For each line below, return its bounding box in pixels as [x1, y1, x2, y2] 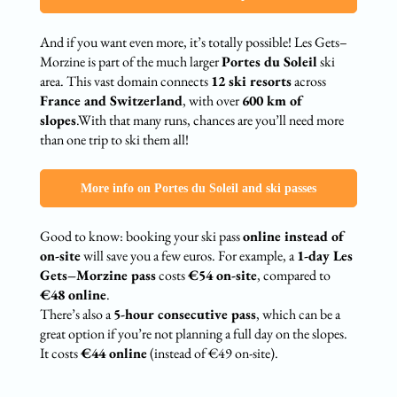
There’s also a [39, 305, 113, 324]
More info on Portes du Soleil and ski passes [80, 182, 316, 196]
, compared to [256, 266, 331, 285]
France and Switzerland [39, 91, 183, 111]
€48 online [39, 285, 106, 305]
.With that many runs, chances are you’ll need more [75, 111, 344, 130]
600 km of [241, 91, 302, 111]
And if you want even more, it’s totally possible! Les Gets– [39, 33, 347, 52]
